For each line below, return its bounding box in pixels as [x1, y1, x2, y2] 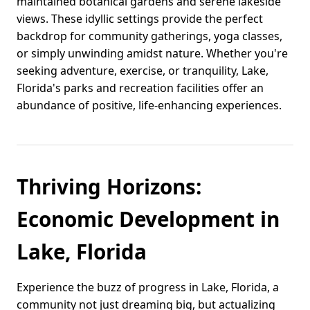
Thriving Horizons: [17, 172, 201, 201]
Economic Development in [17, 205, 280, 234]
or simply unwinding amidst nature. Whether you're [17, 46, 288, 62]
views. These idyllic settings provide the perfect [17, 11, 263, 27]
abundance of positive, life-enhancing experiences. [17, 98, 282, 113]
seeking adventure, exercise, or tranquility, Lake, [17, 63, 268, 79]
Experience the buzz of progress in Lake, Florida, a [17, 280, 279, 295]
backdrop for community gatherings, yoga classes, [17, 28, 282, 44]
